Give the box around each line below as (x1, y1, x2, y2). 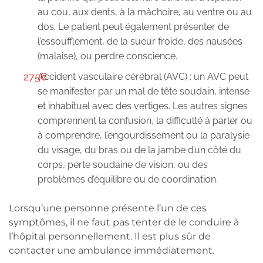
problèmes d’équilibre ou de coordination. (38, 173, 218, 185)
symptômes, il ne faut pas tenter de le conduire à (9, 216, 239, 228)
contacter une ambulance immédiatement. (9, 244, 214, 256)
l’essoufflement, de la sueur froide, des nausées (38, 35, 242, 47)
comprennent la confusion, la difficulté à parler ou (38, 114, 252, 126)
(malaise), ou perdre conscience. (38, 50, 177, 62)
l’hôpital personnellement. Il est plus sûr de (9, 230, 211, 242)
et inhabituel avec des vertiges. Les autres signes (38, 100, 248, 112)
